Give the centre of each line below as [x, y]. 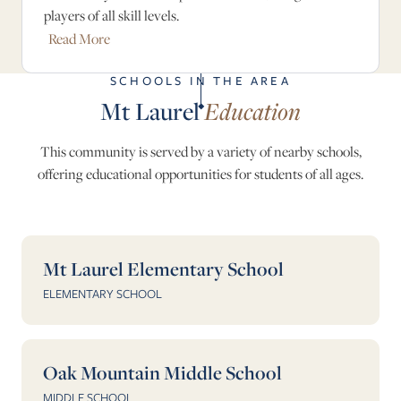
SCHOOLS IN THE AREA [200, 81]
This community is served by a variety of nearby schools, [200, 152]
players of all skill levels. [111, 15]
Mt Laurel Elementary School [163, 269]
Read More [79, 39]
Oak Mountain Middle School [162, 373]
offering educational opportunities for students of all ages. [200, 175]
